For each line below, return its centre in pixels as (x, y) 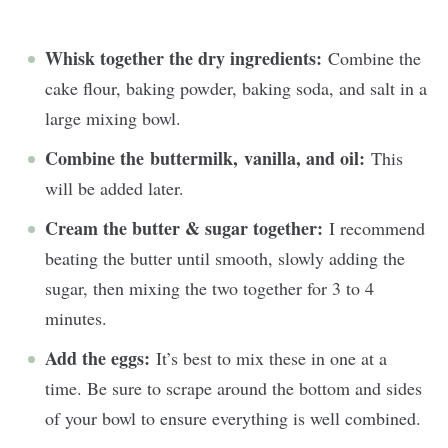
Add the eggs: (100, 357)
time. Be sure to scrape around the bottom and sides (233, 387)
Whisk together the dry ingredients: (186, 57)
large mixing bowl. (113, 117)
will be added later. (114, 187)
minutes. (76, 317)
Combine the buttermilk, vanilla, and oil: (205, 157)
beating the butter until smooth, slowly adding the (225, 257)
